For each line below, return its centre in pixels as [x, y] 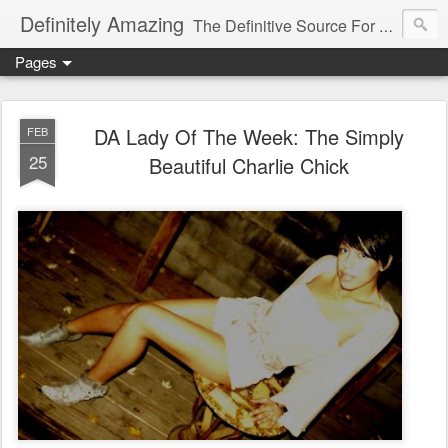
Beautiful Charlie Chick [249, 165]
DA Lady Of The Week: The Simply [249, 136]
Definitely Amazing [102, 23]
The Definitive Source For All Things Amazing [286, 25]
